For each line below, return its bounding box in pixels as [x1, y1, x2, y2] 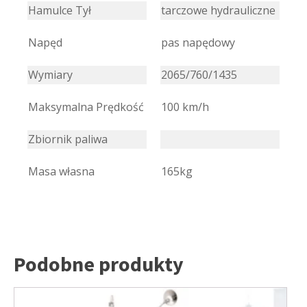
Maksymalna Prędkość [28, 99, 144, 114]
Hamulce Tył [28, 2, 91, 18]
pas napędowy [161, 34, 235, 50]
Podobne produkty [14, 250, 184, 277]
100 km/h [161, 99, 209, 114]
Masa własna [28, 163, 95, 179]
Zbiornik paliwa [28, 131, 108, 147]
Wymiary [28, 66, 73, 82]
